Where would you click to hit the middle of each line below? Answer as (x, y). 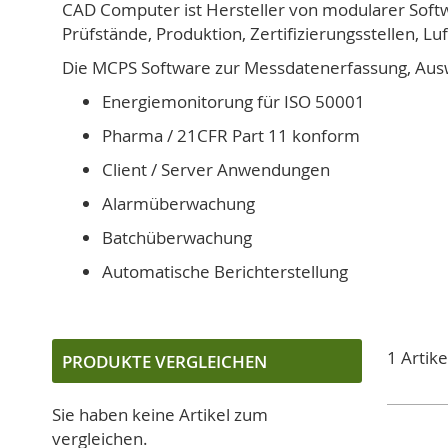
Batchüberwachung (177, 237)
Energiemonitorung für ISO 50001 (233, 101)
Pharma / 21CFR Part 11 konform (231, 135)
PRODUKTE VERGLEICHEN (164, 362)
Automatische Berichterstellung (225, 271)
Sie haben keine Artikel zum (160, 415)
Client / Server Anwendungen (216, 169)
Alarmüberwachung (178, 203)
